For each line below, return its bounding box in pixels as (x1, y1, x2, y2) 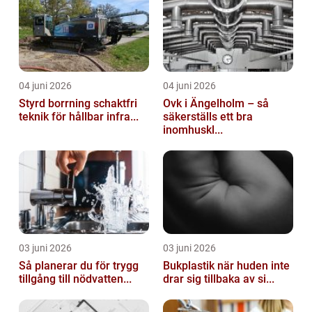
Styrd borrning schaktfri (19, 97, 93, 111)
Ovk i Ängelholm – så (163, 97, 269, 111)
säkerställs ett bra (163, 110, 253, 124)
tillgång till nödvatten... (19, 272, 132, 286)
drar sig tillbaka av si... (163, 272, 274, 286)
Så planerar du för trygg (19, 259, 139, 273)
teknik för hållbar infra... (19, 110, 139, 124)
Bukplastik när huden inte (163, 259, 217, 273)
